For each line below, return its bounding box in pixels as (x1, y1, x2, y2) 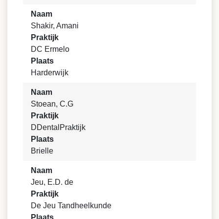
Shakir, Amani (31, 22, 79, 30)
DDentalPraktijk (31, 123, 86, 132)
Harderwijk (31, 68, 68, 77)
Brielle (31, 147, 53, 155)
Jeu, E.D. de (31, 178, 73, 187)
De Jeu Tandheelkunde (31, 201, 111, 210)
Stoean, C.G (31, 100, 73, 109)
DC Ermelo (31, 45, 69, 54)
